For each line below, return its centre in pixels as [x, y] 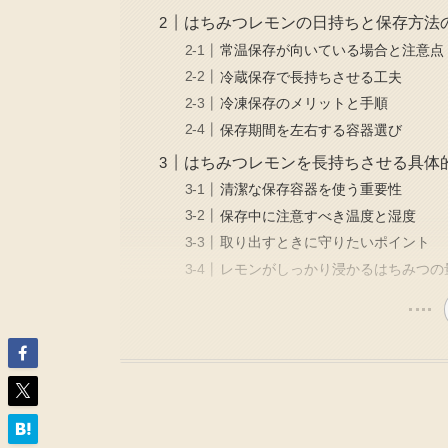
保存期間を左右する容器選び [311, 129]
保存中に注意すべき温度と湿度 [318, 215]
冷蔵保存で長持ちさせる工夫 [311, 76]
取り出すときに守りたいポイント [325, 242]
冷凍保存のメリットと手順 [304, 103]
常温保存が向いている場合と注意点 [332, 49]
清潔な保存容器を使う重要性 [311, 189]
